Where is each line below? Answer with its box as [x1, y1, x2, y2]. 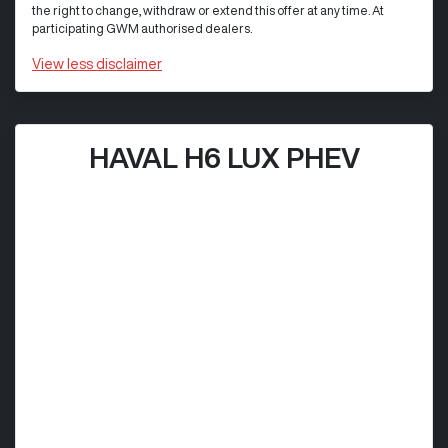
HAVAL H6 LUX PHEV [88, 142, 360, 172]
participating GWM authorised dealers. [32, 21, 252, 35]
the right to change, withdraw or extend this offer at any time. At [32, 3, 384, 17]
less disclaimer [67, 56, 162, 71]
